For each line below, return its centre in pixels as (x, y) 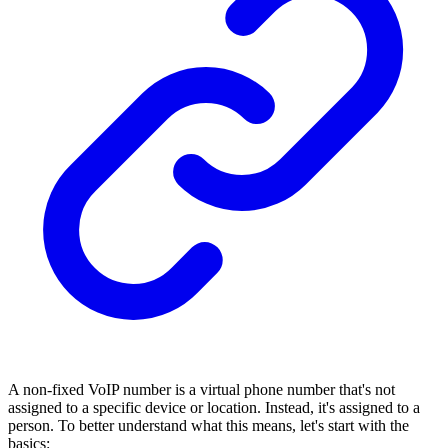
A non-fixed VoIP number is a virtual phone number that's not (201, 389)
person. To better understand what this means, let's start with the (208, 425)
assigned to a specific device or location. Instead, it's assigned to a (214, 407)
